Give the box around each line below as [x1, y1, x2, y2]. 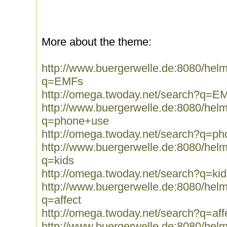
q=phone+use [42, 115, 109, 127]
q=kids [42, 154, 74, 167]
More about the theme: [42, 35, 152, 48]
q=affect [42, 194, 81, 206]
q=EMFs [42, 75, 83, 88]
